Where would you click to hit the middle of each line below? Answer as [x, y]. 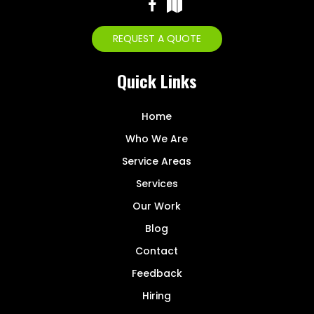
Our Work [157, 206]
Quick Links [157, 81]
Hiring [157, 296]
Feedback [157, 274]
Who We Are [157, 139]
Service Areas [157, 162]
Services [157, 184]
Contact [157, 251]
